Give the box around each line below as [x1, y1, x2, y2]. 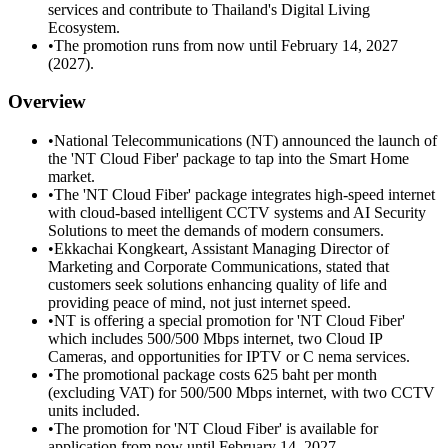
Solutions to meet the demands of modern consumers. [48, 222, 384, 240]
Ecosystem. [48, 18, 120, 36]
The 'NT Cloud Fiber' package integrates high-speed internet [54, 186, 435, 204]
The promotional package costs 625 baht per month [54, 366, 377, 384]
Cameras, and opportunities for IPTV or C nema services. [48, 348, 410, 366]
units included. [48, 402, 140, 420]
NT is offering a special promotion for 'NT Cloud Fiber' [54, 312, 405, 330]
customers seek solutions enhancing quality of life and [48, 276, 387, 294]
